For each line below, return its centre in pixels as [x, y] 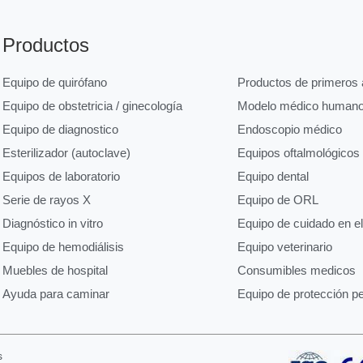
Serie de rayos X [46, 200]
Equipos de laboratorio [61, 177]
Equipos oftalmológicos [298, 153]
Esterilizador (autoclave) [66, 153]
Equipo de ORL [278, 200]
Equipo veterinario [284, 247]
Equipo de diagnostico [60, 130]
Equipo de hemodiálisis [63, 247]
